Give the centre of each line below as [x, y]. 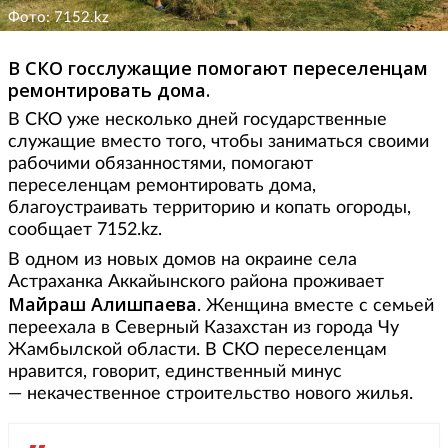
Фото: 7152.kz [58, 17]
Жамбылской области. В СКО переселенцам [197, 349]
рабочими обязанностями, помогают [160, 163]
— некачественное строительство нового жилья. [210, 393]
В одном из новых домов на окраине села [182, 259]
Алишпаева [144, 303]
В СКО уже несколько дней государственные [197, 119]
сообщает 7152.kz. [85, 229]
